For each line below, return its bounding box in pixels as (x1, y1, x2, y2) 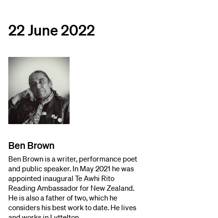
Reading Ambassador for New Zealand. (8, 182, 135, 193)
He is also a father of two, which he (8, 192, 118, 202)
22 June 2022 (8, 20, 95, 39)
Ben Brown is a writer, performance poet (8, 153, 138, 163)
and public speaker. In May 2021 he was (8, 163, 134, 173)
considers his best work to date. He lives (8, 202, 137, 212)
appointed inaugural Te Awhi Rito (8, 173, 115, 183)
